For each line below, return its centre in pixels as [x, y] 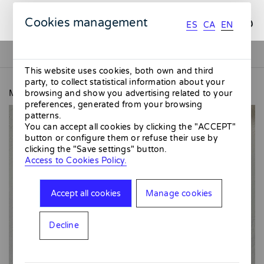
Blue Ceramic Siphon [125, 93]
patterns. [43, 116]
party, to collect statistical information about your [125, 82]
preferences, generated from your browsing [114, 105]
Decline [64, 226]
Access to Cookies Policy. [76, 161]
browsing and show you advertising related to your [129, 94]
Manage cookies [179, 193]
